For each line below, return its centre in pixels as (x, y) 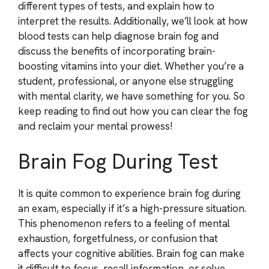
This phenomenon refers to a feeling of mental (124, 223)
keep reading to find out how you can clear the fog (133, 111)
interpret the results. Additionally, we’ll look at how (133, 21)
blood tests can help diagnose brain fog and (118, 36)
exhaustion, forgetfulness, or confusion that (118, 238)
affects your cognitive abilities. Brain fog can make (131, 253)
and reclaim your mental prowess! (95, 126)
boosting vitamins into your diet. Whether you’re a (131, 66)
